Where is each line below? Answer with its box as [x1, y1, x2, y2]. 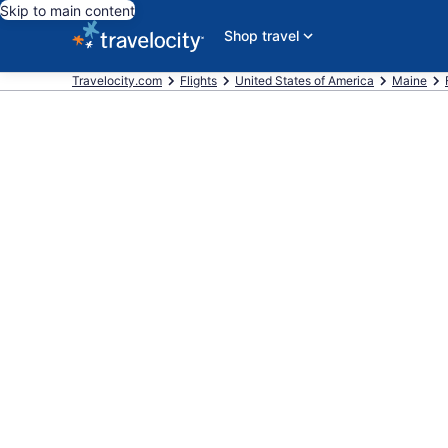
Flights [180, 73, 217, 88]
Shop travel [224, 27, 299, 44]
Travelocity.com [72, 73, 162, 88]
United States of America [235, 73, 374, 88]
